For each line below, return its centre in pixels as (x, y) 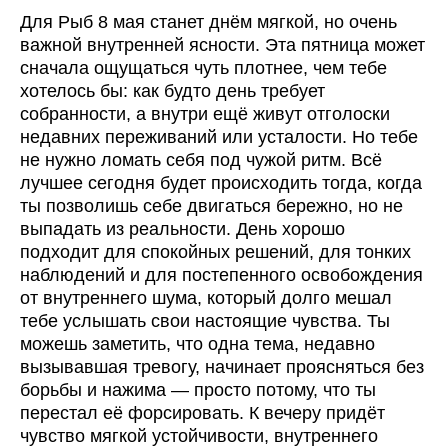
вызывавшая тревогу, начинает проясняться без (222, 367)
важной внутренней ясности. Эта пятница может (222, 45)
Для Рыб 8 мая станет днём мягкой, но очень (208, 22)
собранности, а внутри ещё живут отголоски (205, 114)
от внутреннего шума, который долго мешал (206, 298)
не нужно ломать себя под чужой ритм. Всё (201, 160)
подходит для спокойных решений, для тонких (215, 252)
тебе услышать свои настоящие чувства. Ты (205, 321)
